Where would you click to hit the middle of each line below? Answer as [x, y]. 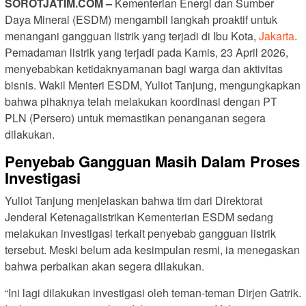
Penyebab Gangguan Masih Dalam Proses [152, 161]
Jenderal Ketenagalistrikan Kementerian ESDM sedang [139, 217]
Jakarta [277, 36]
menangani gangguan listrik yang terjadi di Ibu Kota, [132, 36]
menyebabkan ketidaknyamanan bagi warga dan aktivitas [144, 68]
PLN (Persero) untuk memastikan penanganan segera [135, 117]
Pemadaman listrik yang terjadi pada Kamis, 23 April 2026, [147, 52]
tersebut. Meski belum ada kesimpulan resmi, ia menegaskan [152, 249]
